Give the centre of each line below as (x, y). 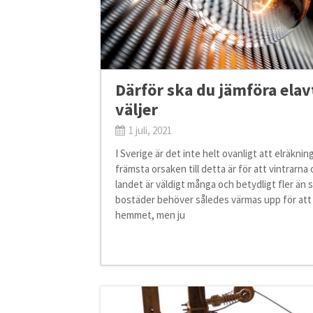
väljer (136, 109)
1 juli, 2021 (149, 130)
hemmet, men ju (150, 214)
